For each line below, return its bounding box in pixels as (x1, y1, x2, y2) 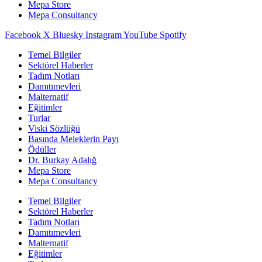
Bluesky (53, 30, 83, 40)
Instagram (85, 30, 122, 40)
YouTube (123, 30, 157, 40)
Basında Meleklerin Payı (28, 134, 119, 144)
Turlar (28, 113, 50, 123)
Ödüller (28, 144, 56, 155)
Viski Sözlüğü (28, 123, 80, 134)
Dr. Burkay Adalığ (28, 155, 96, 166)
